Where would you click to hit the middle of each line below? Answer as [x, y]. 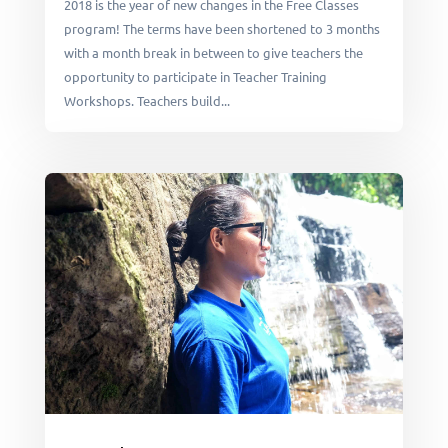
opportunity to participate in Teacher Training [195, 77]
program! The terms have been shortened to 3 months [221, 29]
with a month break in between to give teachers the [213, 53]
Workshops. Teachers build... [146, 101]
